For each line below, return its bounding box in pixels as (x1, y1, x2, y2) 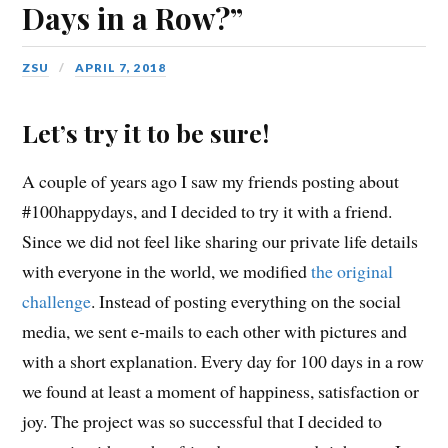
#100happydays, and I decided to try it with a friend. (22, 199, 393, 224)
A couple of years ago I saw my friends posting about (22, 169, 400, 194)
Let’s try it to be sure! (22, 116, 270, 150)
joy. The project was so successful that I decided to (22, 409, 383, 434)
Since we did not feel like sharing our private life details (22, 229, 419, 254)
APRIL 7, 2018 (75, 60, 167, 76)
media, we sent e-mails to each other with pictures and (22, 319, 408, 344)
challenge (22, 289, 92, 314)
